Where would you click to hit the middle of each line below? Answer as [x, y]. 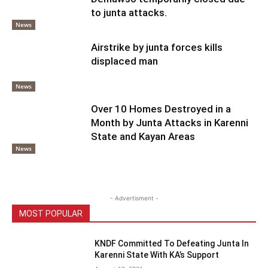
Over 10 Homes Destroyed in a [161, 109]
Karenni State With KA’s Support [157, 255]
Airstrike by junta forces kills [157, 47]
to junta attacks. [129, 12]
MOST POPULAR [51, 213]
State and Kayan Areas [143, 137]
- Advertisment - [134, 198]
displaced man [125, 61]
